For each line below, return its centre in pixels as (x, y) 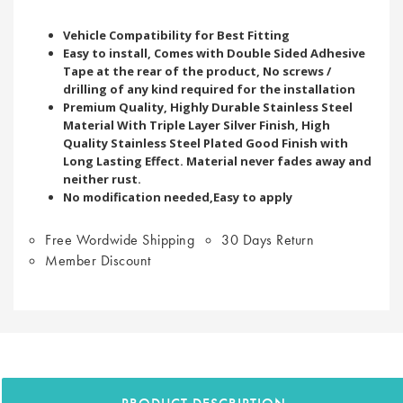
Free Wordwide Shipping (120, 239)
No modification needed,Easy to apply (178, 197)
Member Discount (98, 260)
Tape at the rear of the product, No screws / (197, 71)
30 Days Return (268, 239)
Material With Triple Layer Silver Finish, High (197, 125)
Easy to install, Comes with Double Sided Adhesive (214, 53)
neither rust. (102, 179)
